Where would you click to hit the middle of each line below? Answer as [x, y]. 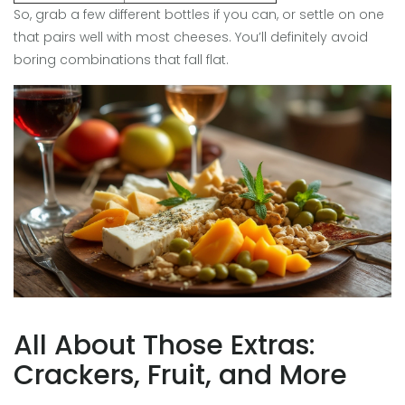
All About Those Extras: [165, 346]
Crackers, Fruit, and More [180, 376]
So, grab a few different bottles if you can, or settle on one [199, 15]
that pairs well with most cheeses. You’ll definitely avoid [191, 38]
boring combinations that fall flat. [121, 60]
